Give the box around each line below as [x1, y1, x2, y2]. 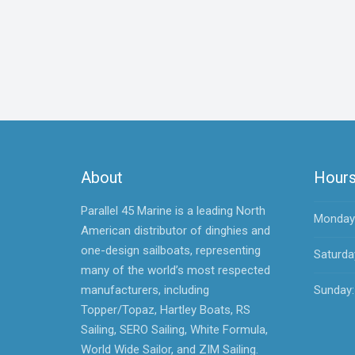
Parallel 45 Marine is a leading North [81, 203, 265, 218]
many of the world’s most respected [81, 262, 270, 277]
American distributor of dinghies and [81, 223, 270, 238]
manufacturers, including [81, 282, 209, 297]
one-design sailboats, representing [81, 242, 261, 258]
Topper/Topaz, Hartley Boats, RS [81, 302, 250, 317]
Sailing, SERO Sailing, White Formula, [81, 322, 268, 337]
